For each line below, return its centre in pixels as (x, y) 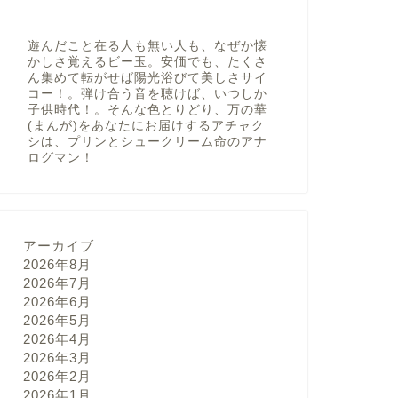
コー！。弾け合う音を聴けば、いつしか (147, 94)
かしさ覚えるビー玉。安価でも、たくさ (147, 62)
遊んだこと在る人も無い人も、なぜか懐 (147, 46)
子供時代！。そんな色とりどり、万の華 (147, 110)
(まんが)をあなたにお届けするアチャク (146, 126)
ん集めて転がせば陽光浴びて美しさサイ (147, 78)
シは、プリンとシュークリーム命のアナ (147, 142)
